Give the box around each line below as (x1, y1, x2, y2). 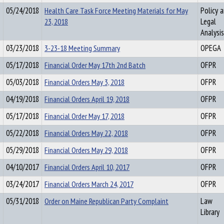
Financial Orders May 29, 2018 (44, 144, 128, 155)
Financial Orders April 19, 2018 (44, 93, 129, 104)
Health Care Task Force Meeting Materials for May (44, 5, 188, 16)
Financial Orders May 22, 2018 (44, 127, 128, 138)
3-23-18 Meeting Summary (44, 42, 120, 53)
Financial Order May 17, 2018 (44, 110, 124, 121)
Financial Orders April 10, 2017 (44, 161, 129, 172)
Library (200, 206, 219, 217)
